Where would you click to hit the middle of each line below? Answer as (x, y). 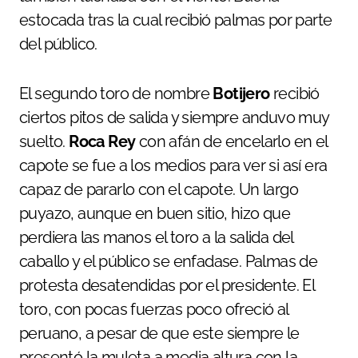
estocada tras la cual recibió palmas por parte (176, 20)
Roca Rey (102, 141)
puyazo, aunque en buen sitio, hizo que (155, 213)
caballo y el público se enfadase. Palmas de (169, 261)
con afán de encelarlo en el (231, 141)
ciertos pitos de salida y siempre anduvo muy (174, 117)
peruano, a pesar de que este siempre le (159, 333)
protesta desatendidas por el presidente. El (167, 285)
